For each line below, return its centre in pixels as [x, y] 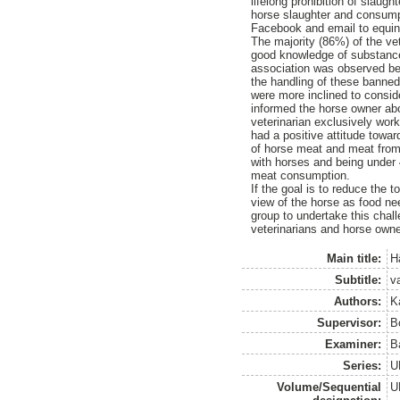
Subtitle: [358, 279]
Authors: [358, 301]
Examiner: [354, 344]
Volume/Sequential [329, 387]
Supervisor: [350, 322]
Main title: [354, 258]
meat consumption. [301, 175]
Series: [362, 365]
